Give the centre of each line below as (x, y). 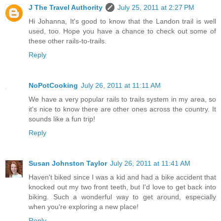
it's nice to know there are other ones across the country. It (122, 109)
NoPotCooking (53, 86)
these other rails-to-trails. (68, 41)
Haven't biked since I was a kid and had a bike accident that (122, 177)
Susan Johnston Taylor (68, 164)
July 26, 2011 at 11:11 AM (121, 86)
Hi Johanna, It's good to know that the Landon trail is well (122, 21)
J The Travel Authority (66, 8)
